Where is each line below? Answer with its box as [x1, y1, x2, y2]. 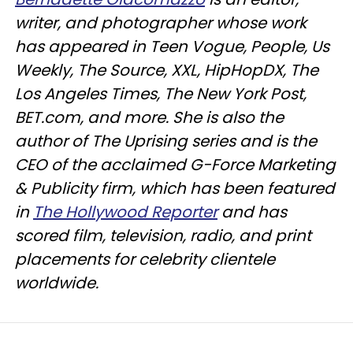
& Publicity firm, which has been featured [15, 176, 335, 199]
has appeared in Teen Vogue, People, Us [15, 35, 329, 58]
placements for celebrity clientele [15, 247, 275, 270]
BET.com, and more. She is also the [15, 106, 284, 128]
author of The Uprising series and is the [15, 129, 317, 152]
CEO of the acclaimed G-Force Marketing [15, 153, 336, 176]
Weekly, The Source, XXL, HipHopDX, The [15, 58, 318, 81]
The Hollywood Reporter [33, 200, 217, 223]
